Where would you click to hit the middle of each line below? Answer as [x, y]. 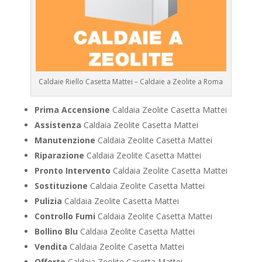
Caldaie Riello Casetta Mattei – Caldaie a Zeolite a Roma [131, 81]
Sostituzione [61, 185]
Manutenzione [65, 140]
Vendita [51, 246]
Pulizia [48, 201]
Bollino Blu [56, 231]
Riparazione [59, 155]
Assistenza [58, 125]
